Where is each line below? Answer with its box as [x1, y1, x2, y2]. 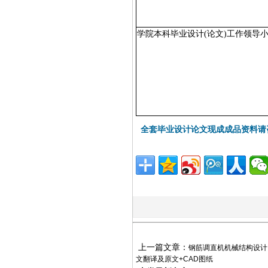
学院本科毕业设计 [137, 29, 205, 38]
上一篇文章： [135, 242, 188, 252]
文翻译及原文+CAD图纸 [135, 255, 213, 263]
